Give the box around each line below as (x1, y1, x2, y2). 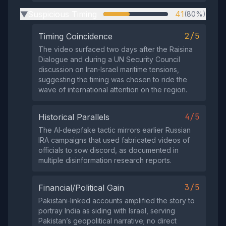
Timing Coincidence (38, 31, 112, 41)
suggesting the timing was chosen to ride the (38, 75, 187, 84)
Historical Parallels (38, 111, 109, 122)
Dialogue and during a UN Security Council (38, 54, 180, 64)
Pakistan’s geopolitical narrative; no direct (38, 216, 177, 225)
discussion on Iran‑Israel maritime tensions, (38, 65, 179, 74)
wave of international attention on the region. (38, 85, 187, 94)
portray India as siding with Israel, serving (38, 206, 175, 215)
